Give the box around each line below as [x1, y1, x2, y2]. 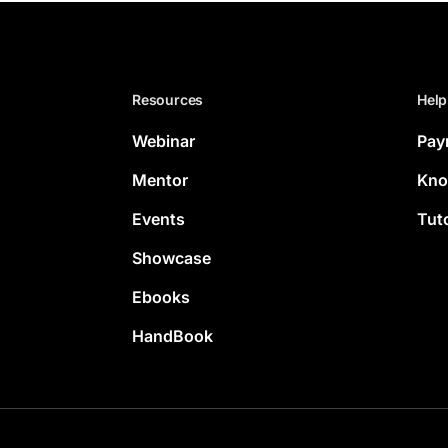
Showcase [132, 247, 211, 268]
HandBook [132, 325, 213, 346]
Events [132, 208, 185, 229]
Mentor [132, 169, 188, 190]
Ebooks [132, 286, 190, 307]
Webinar [132, 130, 195, 151]
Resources [132, 90, 204, 108]
